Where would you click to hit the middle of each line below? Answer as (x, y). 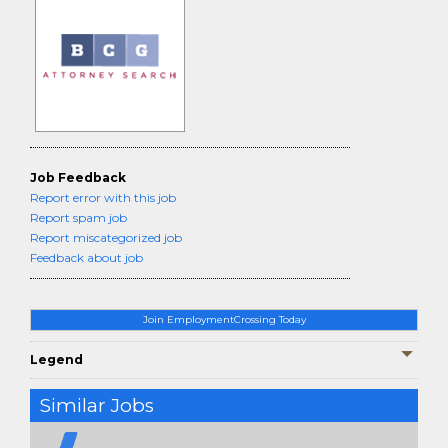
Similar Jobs (97, 405)
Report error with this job (103, 197)
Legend (56, 359)
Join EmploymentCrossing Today (224, 319)
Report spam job (78, 217)
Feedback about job (86, 257)
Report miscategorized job (106, 237)
